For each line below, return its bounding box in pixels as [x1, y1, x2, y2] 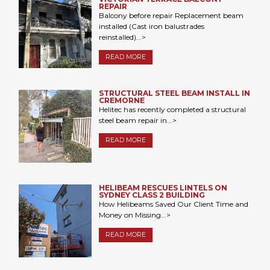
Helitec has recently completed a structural [98, 105, 246, 115]
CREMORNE [98, 96, 145, 105]
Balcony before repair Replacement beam [98, 10, 243, 20]
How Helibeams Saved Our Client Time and [98, 199, 248, 209]
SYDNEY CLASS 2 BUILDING [98, 190, 205, 200]
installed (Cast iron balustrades [98, 21, 204, 31]
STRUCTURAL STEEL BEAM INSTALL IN [98, 89, 250, 98]
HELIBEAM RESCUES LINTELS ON [98, 183, 227, 193]
